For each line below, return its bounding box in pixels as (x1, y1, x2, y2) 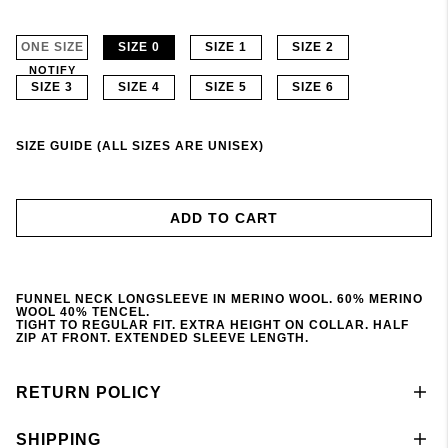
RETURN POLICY (16, 383, 162, 401)
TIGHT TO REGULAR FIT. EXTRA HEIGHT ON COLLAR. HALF (16, 318, 409, 333)
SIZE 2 (292, 40, 334, 55)
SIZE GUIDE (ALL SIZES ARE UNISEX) (16, 139, 264, 154)
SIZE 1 (205, 40, 247, 55)
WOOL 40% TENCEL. (16, 305, 154, 320)
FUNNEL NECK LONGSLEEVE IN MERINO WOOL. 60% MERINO (16, 292, 423, 307)
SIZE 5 (205, 80, 247, 95)
